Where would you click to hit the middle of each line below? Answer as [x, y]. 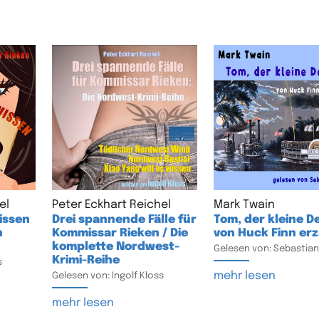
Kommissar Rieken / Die [120, 233]
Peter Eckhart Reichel [111, 204]
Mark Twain [244, 204]
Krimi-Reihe [85, 260]
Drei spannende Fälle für [124, 219]
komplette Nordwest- [115, 246]
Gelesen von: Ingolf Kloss [108, 276]
